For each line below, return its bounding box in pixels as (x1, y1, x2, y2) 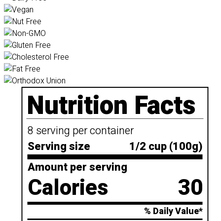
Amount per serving (27, 159, 127, 175)
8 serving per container (27, 123, 134, 139)
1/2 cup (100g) (129, 139, 203, 154)
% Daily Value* (144, 205, 203, 218)
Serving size (27, 139, 90, 154)
